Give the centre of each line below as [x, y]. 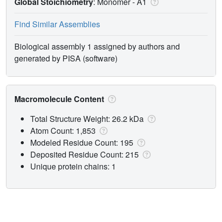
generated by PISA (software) [66, 58]
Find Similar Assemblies [57, 24]
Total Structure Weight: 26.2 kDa [88, 118]
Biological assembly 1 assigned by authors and [97, 46]
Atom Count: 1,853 [64, 130]
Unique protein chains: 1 [73, 166]
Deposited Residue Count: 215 [85, 154]
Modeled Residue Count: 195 [83, 142]
